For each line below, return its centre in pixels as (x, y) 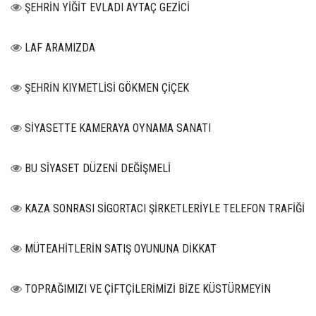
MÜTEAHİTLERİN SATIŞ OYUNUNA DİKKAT (121, 249)
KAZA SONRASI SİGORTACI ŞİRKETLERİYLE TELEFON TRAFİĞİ (165, 209)
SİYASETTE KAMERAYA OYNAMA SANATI (118, 128)
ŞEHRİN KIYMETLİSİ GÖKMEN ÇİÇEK (107, 88)
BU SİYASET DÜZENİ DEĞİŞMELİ (98, 169)
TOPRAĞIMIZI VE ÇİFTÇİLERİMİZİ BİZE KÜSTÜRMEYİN (148, 289)
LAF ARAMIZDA (60, 48)
